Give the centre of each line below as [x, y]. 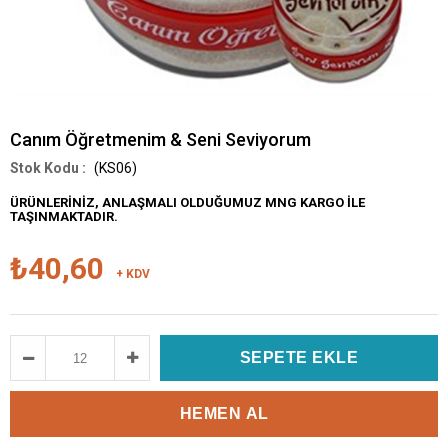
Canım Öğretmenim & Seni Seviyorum [160, 139]
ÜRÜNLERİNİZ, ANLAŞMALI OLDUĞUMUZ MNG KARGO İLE [187, 202]
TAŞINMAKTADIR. [65, 216]
